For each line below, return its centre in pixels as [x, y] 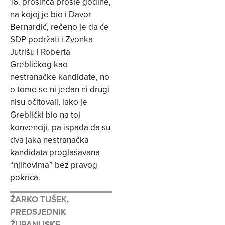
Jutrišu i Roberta [40, 52]
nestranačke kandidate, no [60, 77]
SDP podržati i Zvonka [51, 39]
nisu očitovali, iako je [49, 102]
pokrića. [25, 178]
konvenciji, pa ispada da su [60, 127]
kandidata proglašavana [55, 152]
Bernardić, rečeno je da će [60, 27]
